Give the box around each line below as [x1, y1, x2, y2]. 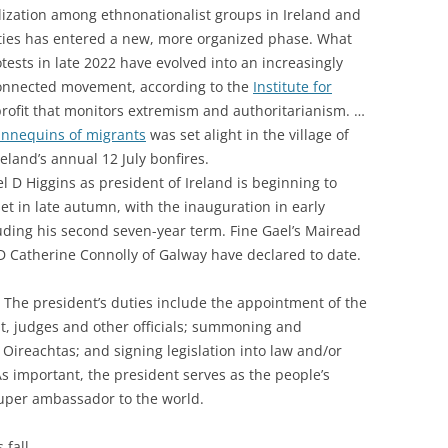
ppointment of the [245, 292, 367, 312]
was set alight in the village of [146, 124, 349, 144]
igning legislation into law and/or [121, 340, 342, 360]
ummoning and [199, 316, 302, 336]
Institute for [253, 76, 332, 96]
